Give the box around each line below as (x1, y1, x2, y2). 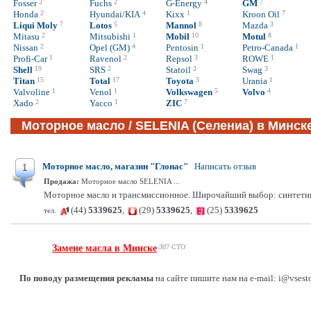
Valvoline (13, 87, 50, 97)
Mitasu (13, 31, 40, 42)
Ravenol (90, 53, 121, 64)
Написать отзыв (194, 161, 256, 171)
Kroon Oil (242, 9, 280, 19)
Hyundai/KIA (90, 9, 140, 19)
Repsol (166, 53, 192, 64)
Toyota (166, 76, 194, 86)
